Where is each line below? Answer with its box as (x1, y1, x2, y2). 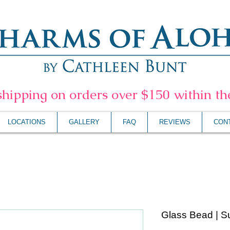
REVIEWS (159, 118, 190, 126)
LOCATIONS (8, 118, 46, 126)
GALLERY (69, 118, 100, 126)
